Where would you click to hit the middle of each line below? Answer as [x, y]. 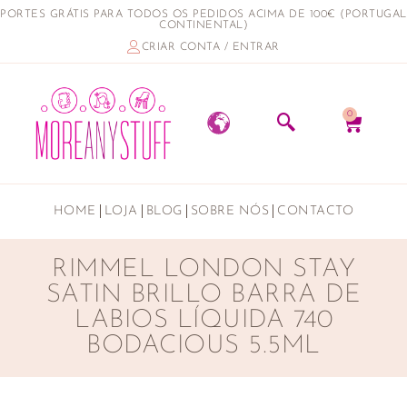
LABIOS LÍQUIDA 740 [203, 320]
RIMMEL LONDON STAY [203, 269]
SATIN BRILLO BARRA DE [203, 295]
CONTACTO [316, 211]
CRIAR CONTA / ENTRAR [210, 47]
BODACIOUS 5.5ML [203, 346]
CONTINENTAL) [203, 25]
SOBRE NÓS [230, 211]
